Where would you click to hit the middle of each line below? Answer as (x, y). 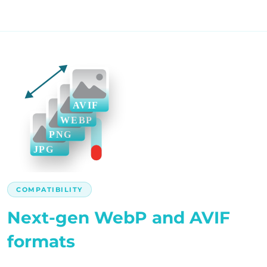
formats (41, 241)
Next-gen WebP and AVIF (119, 217)
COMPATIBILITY (49, 189)
